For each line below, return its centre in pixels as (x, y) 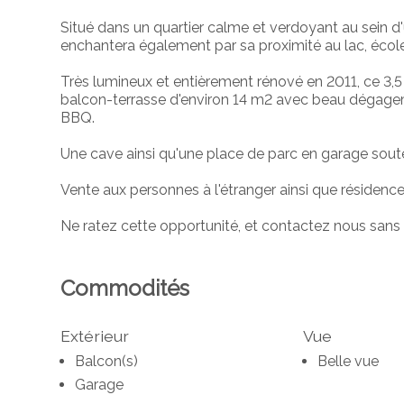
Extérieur (95, 335)
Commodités (125, 289)
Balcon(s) (107, 362)
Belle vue (348, 362)
